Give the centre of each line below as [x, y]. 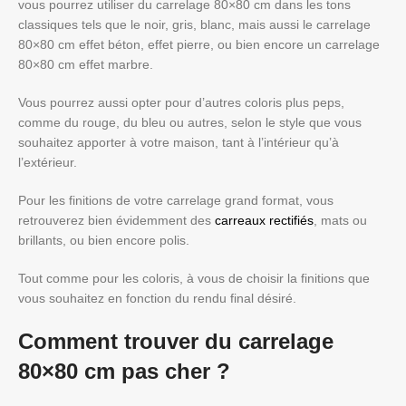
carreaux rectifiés [264, 220]
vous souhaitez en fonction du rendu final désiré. [157, 298]
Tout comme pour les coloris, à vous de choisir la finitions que [194, 278]
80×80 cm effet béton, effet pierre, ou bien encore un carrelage [199, 44]
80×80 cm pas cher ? [124, 371]
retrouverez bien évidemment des [116, 220]
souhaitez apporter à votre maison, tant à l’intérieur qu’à [179, 142]
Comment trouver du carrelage [176, 341]
